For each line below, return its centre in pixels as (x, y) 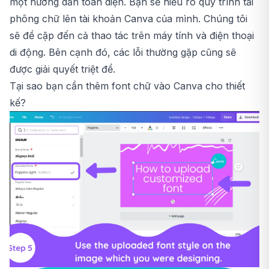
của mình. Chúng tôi (200, 19)
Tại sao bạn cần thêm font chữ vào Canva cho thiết (127, 86)
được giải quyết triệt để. (62, 69)
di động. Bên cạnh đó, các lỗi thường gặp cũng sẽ (123, 52)
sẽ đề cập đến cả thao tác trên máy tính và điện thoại (132, 35)
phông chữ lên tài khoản (67, 19)
